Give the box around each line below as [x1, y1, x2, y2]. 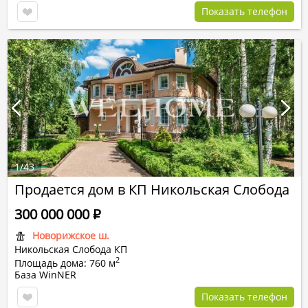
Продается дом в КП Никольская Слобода [14, 180, 289, 199]
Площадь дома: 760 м [14, 256, 115, 269]
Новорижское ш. [32, 229, 109, 242]
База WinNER [14, 268, 76, 281]
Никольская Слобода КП [14, 243, 127, 256]
